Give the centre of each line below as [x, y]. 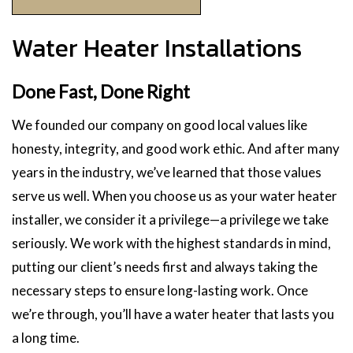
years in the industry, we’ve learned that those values [167, 172]
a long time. [46, 337]
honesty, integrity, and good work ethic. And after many [176, 148]
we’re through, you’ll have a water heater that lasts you [173, 314]
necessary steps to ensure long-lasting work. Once [160, 290]
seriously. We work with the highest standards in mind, [171, 243]
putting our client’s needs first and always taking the [165, 266]
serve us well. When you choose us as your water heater [175, 195]
